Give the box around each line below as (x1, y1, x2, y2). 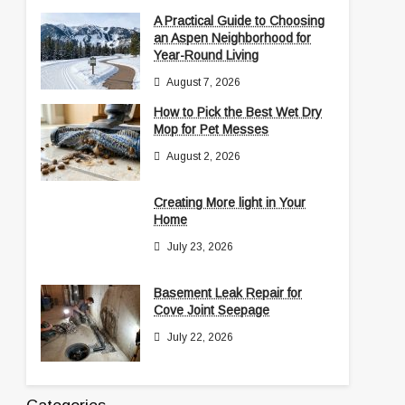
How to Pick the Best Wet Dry (154, 104, 323, 119)
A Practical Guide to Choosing (154, 14, 325, 28)
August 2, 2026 (166, 149, 241, 163)
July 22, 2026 (167, 330, 234, 344)
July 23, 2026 (167, 240, 234, 253)
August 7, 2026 (166, 75, 241, 89)
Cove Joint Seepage (154, 302, 270, 317)
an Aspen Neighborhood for (154, 31, 312, 45)
